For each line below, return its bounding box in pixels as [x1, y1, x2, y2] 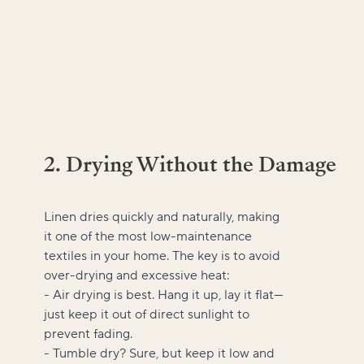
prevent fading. [44, 325, 132, 342]
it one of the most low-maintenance [44, 227, 252, 245]
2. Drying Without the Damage [44, 149, 336, 179]
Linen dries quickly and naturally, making [44, 208, 279, 225]
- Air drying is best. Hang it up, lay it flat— [44, 286, 283, 303]
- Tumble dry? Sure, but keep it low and [44, 344, 275, 362]
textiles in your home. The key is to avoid [44, 247, 280, 264]
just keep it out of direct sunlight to [44, 305, 249, 323]
